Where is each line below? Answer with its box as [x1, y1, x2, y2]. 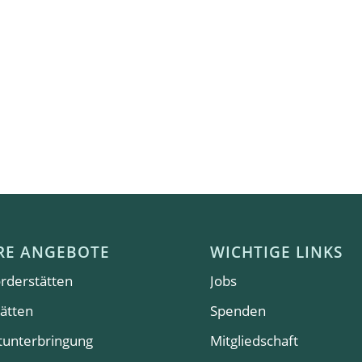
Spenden [210, 301, 267, 320]
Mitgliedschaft [210, 330, 299, 350]
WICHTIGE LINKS [210, 241, 343, 262]
